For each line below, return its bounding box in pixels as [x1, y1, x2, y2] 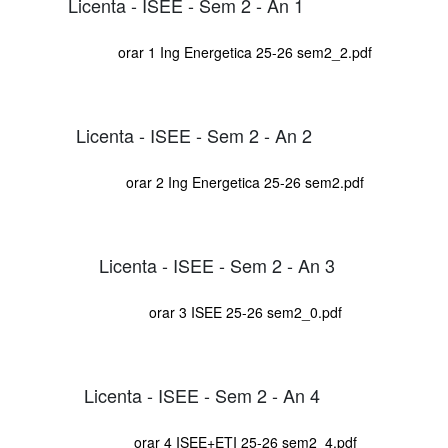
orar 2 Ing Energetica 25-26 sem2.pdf [126, 171, 364, 192]
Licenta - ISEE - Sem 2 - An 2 [76, 122, 312, 148]
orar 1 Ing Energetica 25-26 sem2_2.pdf [118, 41, 372, 62]
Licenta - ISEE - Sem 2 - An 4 [83, 382, 320, 408]
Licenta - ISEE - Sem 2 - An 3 [98, 252, 335, 278]
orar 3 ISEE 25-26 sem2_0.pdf [148, 301, 342, 322]
